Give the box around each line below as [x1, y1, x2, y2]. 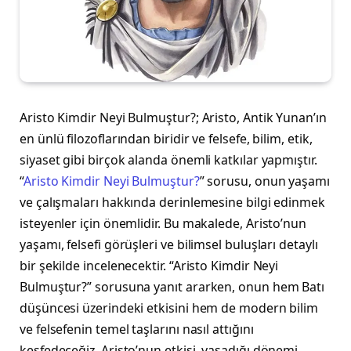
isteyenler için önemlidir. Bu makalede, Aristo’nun [20, 215, 307, 233]
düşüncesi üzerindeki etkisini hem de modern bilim [20, 299, 319, 317]
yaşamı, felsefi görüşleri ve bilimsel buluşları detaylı [20, 236, 318, 254]
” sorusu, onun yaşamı [199, 172, 330, 190]
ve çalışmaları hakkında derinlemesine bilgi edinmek [20, 194, 325, 212]
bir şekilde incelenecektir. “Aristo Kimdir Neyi [20, 257, 279, 275]
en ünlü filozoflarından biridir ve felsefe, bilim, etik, [20, 130, 313, 148]
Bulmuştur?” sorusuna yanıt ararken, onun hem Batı [20, 278, 325, 296]
